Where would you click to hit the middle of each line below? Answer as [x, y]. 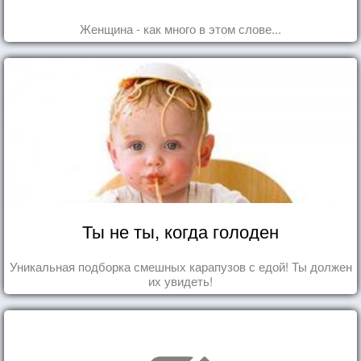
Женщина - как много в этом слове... [180, 28]
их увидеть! [180, 280]
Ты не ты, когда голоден [180, 230]
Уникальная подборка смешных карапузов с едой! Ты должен [180, 266]
